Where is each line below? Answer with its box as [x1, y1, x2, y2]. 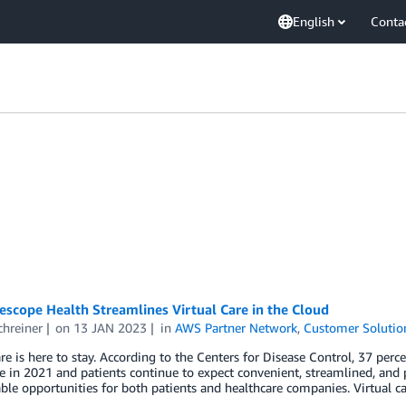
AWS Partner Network [175, 320, 298, 335]
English [293, 14, 334, 29]
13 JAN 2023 [73, 320, 148, 335]
